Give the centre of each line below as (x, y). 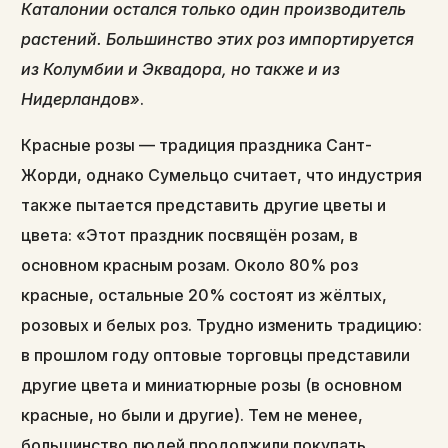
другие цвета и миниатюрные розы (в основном (212, 384)
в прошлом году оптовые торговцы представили (216, 354)
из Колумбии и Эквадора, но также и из (181, 68)
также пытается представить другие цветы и (204, 204)
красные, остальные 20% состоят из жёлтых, (204, 294)
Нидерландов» (81, 98)
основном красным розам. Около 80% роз (190, 264)
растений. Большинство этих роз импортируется (218, 38)
